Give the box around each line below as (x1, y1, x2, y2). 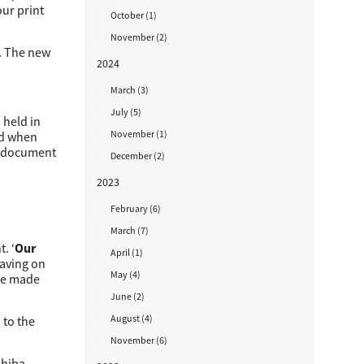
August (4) (110, 312, 153, 324)
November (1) (110, 128, 167, 140)
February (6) (110, 202, 161, 214)
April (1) (110, 246, 143, 258)
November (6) (110, 334, 167, 346)
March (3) (110, 84, 149, 96)
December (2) (110, 149, 165, 162)
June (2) (110, 290, 145, 302)
